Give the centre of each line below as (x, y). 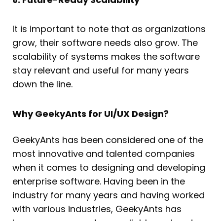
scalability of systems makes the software (106, 57)
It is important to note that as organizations (109, 29)
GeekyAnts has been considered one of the (108, 140)
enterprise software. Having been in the (99, 181)
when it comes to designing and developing (109, 167)
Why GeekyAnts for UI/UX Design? (91, 113)
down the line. (42, 84)
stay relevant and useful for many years (101, 71)
